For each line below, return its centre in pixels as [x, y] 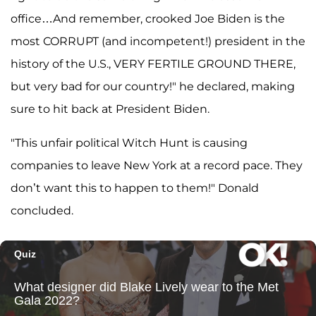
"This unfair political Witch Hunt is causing [129, 143]
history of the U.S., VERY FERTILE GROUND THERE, [153, 64]
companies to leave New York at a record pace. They [157, 166]
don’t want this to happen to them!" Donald [135, 188]
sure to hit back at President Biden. [110, 109]
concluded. [42, 211]
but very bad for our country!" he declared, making [153, 87]
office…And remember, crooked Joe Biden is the [148, 19]
